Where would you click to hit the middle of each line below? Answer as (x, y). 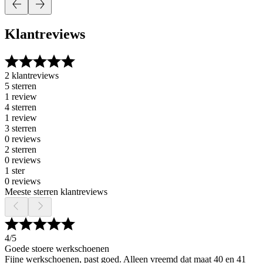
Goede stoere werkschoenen (57, 249)
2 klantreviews (32, 75)
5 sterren (21, 86)
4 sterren (21, 107)
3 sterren (21, 128)
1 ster (15, 171)
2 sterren (21, 149)
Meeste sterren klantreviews (56, 192)
